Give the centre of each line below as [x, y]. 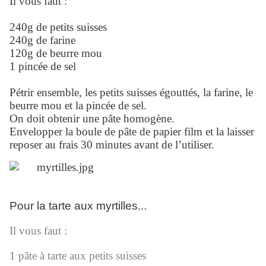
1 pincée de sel [43, 66]
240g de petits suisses [58, 27]
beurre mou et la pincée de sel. [78, 106]
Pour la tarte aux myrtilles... [78, 206]
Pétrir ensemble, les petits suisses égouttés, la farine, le [131, 93]
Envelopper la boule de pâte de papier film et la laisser [132, 132]
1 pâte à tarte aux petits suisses [78, 256]
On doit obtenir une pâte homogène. [92, 119]
